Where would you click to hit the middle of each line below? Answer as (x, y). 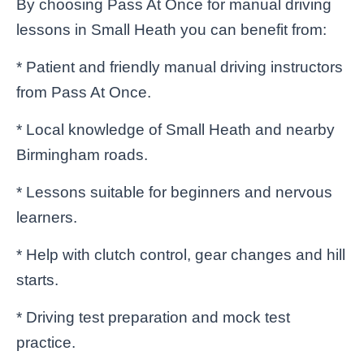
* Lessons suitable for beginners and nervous (174, 192)
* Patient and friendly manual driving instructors (180, 67)
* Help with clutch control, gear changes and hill (181, 254)
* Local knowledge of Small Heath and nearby (175, 129)
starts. (37, 279)
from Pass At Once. (84, 92)
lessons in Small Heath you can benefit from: (171, 29)
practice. (46, 342)
